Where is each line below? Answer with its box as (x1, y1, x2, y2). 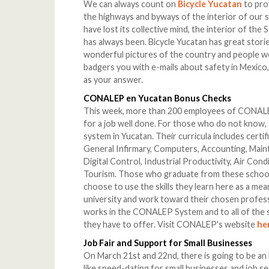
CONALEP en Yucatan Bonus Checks (83, 93, 232, 104)
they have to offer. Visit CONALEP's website (83, 219, 258, 230)
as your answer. (83, 74, 144, 85)
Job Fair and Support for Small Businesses (83, 238, 253, 249)
